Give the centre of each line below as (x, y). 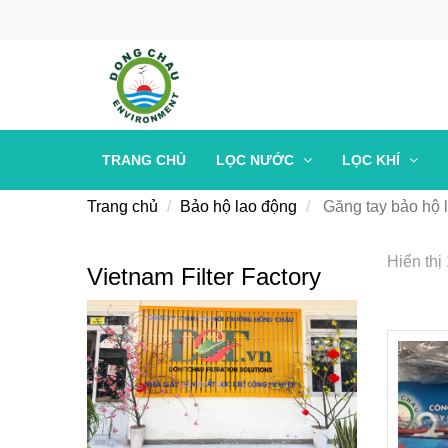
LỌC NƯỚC (257, 160)
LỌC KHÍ (373, 160)
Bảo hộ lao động (238, 206)
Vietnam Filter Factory (204, 276)
